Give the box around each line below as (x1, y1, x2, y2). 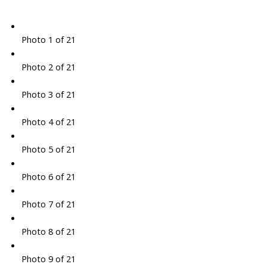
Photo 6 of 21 (21, 170, 76, 183)
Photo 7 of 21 (21, 198, 76, 210)
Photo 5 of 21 (21, 143, 76, 156)
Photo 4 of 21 (21, 116, 76, 128)
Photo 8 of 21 (21, 225, 76, 238)
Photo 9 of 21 (21, 253, 76, 265)
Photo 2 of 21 (21, 61, 76, 73)
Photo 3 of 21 (21, 88, 76, 101)
